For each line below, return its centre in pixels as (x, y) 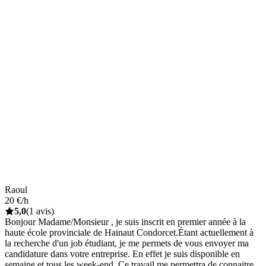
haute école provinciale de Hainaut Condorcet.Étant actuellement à (129, 232)
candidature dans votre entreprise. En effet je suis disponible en (122, 254)
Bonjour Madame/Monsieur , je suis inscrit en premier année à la (125, 221)
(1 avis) (40, 211)
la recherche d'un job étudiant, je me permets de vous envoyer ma (127, 243)
